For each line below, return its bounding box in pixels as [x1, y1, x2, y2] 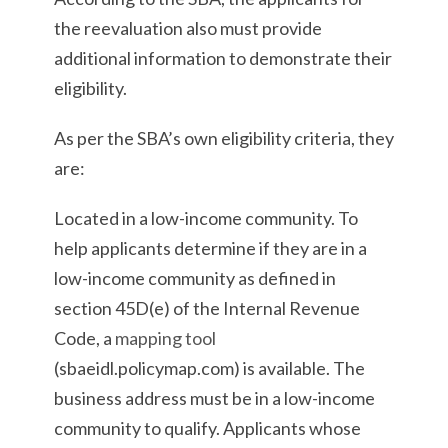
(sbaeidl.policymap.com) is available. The [54, 357, 365, 379]
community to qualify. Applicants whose [54, 417, 361, 439]
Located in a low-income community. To [54, 207, 358, 229]
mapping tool [115, 327, 216, 349]
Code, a [54, 327, 115, 349]
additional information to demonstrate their [54, 47, 392, 69]
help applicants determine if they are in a [54, 237, 367, 259]
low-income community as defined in [54, 267, 336, 289]
